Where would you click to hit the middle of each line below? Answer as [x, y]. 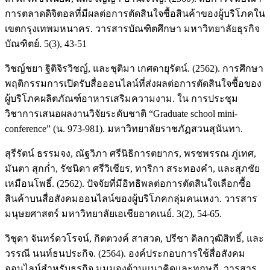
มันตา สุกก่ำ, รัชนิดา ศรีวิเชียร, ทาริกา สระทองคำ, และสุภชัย [132, 168]
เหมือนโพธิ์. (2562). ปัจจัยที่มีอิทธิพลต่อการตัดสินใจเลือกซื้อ [128, 183]
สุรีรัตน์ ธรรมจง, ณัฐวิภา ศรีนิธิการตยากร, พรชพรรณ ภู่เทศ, [130, 153]
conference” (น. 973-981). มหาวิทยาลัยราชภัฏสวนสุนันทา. [124, 128]
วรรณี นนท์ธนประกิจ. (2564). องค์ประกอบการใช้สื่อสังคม [125, 253]
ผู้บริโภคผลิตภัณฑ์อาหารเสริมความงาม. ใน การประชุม [121, 98]
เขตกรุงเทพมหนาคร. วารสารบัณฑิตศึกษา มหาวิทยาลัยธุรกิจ [132, 28]
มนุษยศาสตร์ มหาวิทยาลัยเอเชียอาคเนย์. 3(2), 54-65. [113, 213]
